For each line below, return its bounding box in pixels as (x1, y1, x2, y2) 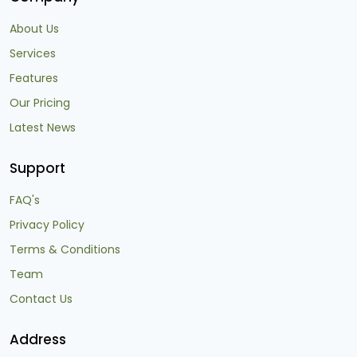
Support (10, 159, 65, 178)
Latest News (10, 120, 76, 136)
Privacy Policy (10, 217, 84, 233)
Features (10, 70, 58, 87)
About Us (10, 21, 59, 37)
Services (10, 45, 56, 62)
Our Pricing (10, 95, 70, 112)
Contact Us (10, 291, 73, 308)
